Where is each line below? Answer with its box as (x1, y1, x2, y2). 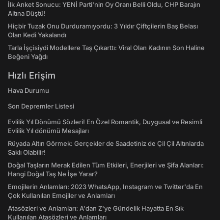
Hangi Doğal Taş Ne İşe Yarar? (8, 170, 98, 178)
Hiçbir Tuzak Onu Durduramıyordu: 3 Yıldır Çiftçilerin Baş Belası (8, 22, 198, 30)
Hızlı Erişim (8, 70, 55, 81)
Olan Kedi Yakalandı (8, 31, 66, 39)
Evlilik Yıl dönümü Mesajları (8, 127, 89, 135)
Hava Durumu (8, 86, 49, 94)
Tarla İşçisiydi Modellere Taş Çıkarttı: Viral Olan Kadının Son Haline (8, 44, 205, 52)
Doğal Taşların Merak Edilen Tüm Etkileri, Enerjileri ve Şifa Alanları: (8, 161, 204, 169)
